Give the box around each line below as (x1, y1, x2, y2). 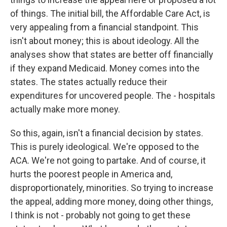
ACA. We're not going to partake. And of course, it (10, 155, 206, 166)
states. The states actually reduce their (10, 77, 167, 87)
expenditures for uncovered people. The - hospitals (10, 90, 215, 101)
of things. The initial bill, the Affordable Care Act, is (10, 8, 210, 19)
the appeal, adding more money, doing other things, (10, 196, 213, 207)
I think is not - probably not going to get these (10, 210, 191, 220)
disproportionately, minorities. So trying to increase (10, 182, 213, 193)
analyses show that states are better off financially (10, 49, 213, 60)
